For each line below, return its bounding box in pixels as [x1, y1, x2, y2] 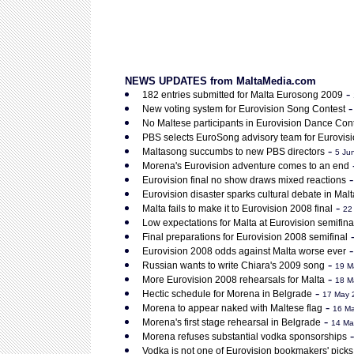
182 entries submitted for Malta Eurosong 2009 [142, 89, 343, 100]
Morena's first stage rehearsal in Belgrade [142, 317, 321, 328]
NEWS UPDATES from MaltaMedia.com [125, 75, 316, 87]
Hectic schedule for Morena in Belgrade [142, 288, 312, 299]
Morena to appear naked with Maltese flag [142, 303, 322, 314]
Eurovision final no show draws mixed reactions [142, 175, 346, 186]
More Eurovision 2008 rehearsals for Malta [142, 274, 325, 285]
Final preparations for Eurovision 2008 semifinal [142, 232, 348, 243]
